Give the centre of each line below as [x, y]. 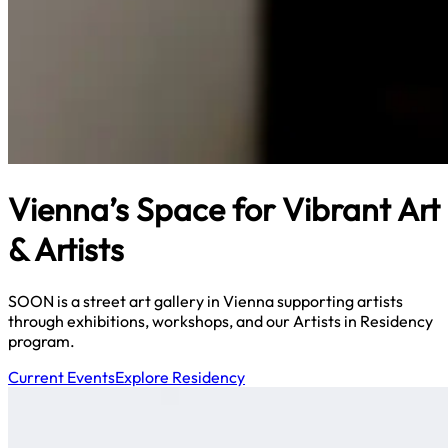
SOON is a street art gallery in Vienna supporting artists [205, 300]
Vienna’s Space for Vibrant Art [224, 209]
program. [41, 340]
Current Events [61, 376]
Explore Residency [180, 376]
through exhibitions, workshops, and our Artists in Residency [220, 320]
